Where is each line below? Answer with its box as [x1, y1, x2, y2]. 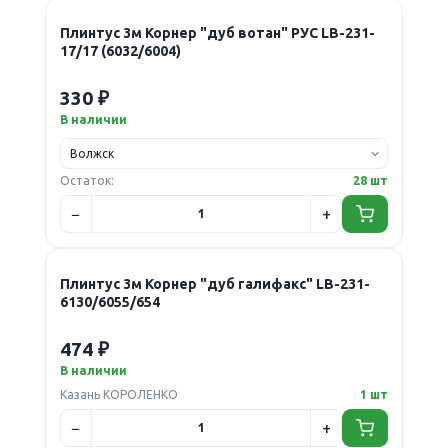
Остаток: [59, 173, 114, 187]
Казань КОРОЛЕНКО [59, 387, 178, 401]
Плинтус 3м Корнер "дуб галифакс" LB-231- [59, 275, 370, 292]
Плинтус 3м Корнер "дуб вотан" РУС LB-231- [59, 24, 375, 41]
